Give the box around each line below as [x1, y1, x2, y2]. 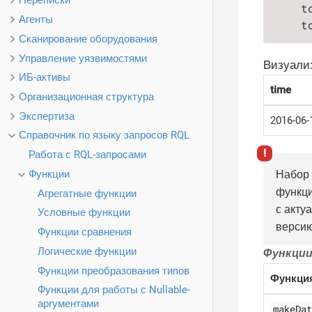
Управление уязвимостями [19, 52, 147, 65]
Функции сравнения [38, 226, 132, 239]
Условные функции [38, 206, 130, 219]
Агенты [19, 13, 53, 26]
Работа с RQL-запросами [28, 148, 146, 162]
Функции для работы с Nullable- [38, 283, 190, 297]
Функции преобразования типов [38, 264, 189, 277]
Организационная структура [19, 91, 154, 103]
